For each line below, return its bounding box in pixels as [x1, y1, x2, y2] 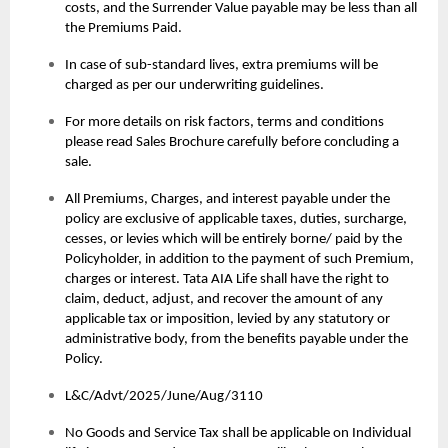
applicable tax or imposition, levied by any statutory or [65, 312, 390, 328]
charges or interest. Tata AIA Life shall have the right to [65, 272, 389, 288]
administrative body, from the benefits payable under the [65, 332, 408, 348]
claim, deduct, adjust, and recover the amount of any [65, 292, 383, 308]
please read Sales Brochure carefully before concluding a [65, 135, 399, 151]
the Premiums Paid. [65, 21, 182, 37]
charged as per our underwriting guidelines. [65, 78, 324, 94]
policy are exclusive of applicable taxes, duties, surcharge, [65, 212, 407, 228]
